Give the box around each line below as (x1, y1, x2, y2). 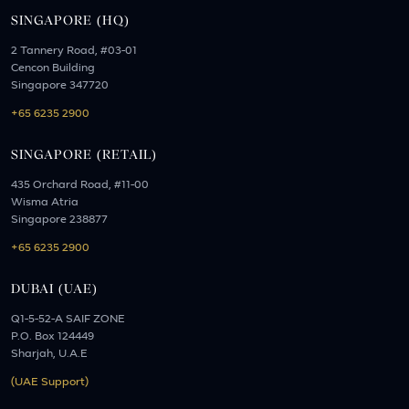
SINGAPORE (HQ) (11, 15, 130, 27)
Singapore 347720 (11, 80, 109, 91)
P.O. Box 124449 (11, 331, 94, 342)
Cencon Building (11, 63, 95, 74)
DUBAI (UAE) (11, 283, 98, 296)
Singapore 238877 (11, 215, 108, 225)
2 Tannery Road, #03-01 (11, 46, 137, 57)
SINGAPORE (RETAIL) (11, 149, 157, 162)
